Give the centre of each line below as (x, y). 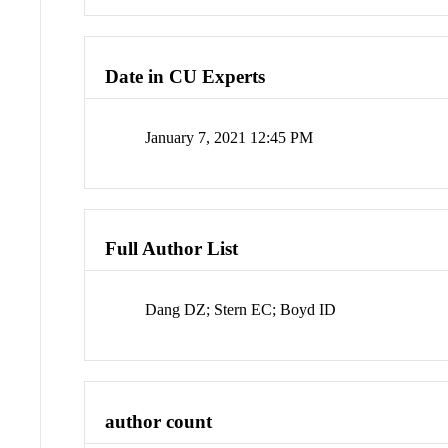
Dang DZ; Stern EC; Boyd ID (241, 310)
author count (159, 421)
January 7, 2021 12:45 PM (229, 137)
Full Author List (172, 249)
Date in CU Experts (185, 77)
